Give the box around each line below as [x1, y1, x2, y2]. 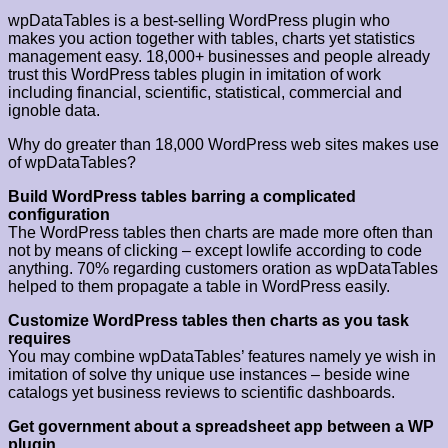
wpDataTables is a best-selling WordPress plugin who [8, 12, 390, 30]
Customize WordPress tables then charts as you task [8, 312, 409, 330]
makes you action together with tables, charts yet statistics [8, 30, 415, 48]
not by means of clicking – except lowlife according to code [8, 242, 422, 260]
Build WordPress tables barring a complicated [8, 188, 356, 206]
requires [8, 330, 71, 348]
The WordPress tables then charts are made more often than [8, 224, 433, 242]
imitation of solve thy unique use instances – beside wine [8, 366, 410, 384]
